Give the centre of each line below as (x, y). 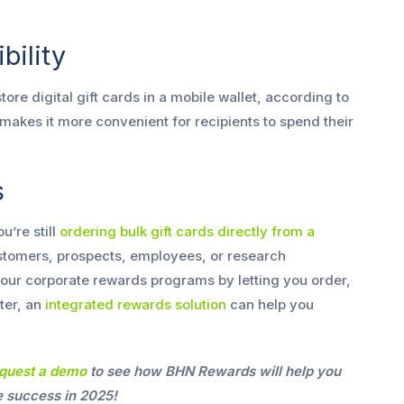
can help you (270, 304)
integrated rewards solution (136, 304)
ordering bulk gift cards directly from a (187, 231)
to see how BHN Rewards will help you (214, 371)
